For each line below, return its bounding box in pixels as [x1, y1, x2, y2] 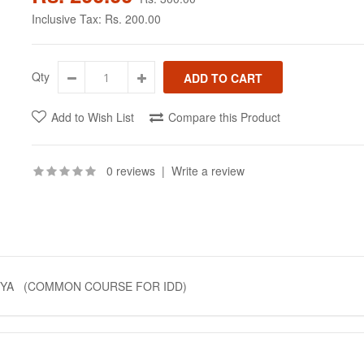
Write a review [171, 162, 245, 179]
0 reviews [106, 162, 155, 179]
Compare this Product [168, 109, 280, 125]
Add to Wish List [51, 109, 134, 125]
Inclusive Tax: [32, 11, 105, 27]
